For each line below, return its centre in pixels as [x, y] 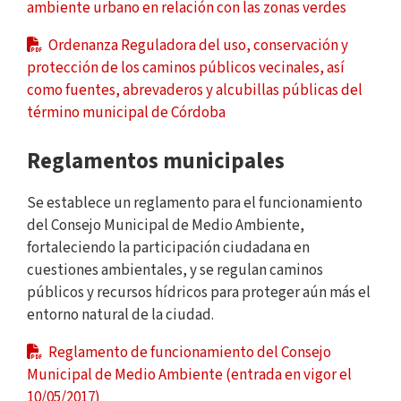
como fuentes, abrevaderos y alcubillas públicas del [195, 90]
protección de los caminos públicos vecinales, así [186, 68]
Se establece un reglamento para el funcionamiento [195, 203]
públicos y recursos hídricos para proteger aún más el [199, 292]
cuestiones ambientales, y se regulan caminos [175, 270]
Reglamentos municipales [156, 161]
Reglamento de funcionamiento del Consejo [188, 352]
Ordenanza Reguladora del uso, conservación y [197, 45]
